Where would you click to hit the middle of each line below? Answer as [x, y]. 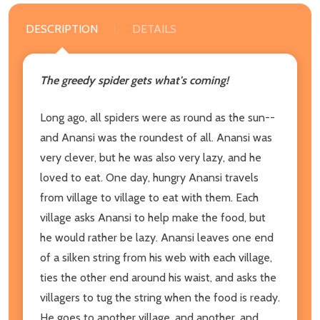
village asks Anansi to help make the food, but [153, 217]
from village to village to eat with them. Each [149, 197]
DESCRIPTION [62, 29]
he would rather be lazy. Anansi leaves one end [157, 237]
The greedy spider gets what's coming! [134, 80]
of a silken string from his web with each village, [156, 257]
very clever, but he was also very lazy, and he [151, 157]
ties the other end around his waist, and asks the [158, 277]
